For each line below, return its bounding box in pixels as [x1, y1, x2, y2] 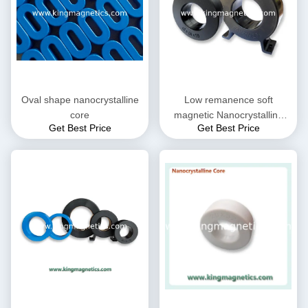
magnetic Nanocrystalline [173, 109, 283, 121]
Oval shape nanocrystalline [21, 94, 139, 106]
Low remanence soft [184, 94, 273, 106]
